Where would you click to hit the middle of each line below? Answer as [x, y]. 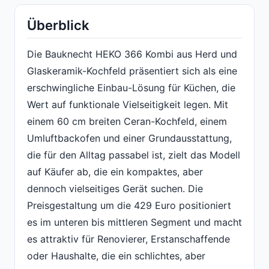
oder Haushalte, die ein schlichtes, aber [116, 255]
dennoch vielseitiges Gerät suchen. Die [115, 188]
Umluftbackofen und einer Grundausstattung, [129, 138]
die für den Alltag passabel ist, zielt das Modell [134, 155]
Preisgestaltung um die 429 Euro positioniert [129, 205]
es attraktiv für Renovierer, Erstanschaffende [128, 239]
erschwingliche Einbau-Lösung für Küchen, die [131, 87]
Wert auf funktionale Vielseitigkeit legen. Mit [128, 104]
